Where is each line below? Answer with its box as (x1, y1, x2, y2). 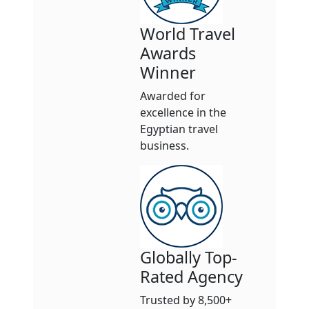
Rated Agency (140, 266, 243, 288)
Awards (140, 42, 196, 64)
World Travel (140, 23, 235, 45)
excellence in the (140, 105, 226, 120)
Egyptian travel (140, 121, 218, 137)
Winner (140, 61, 196, 83)
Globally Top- (140, 246, 237, 268)
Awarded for (140, 88, 206, 103)
